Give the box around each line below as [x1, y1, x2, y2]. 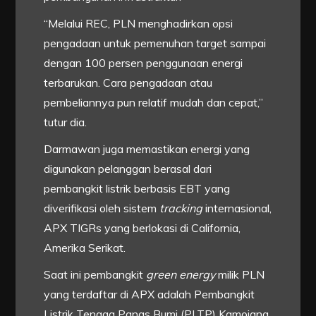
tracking [159, 201, 203, 216]
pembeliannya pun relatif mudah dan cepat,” [44, 95, 264, 110]
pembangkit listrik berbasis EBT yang [44, 181, 231, 196]
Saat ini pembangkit [44, 267, 147, 282]
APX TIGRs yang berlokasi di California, [44, 221, 241, 236]
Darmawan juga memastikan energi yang [44, 142, 250, 157]
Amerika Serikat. [44, 241, 126, 255]
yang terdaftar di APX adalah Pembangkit [44, 287, 255, 302]
